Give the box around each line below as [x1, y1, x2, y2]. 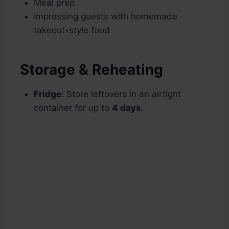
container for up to [34, 103, 112, 113]
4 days [112, 103, 141, 113]
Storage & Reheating [16, 61, 163, 79]
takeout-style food [34, 25, 110, 36]
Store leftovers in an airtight [64, 89, 181, 100]
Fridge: [34, 89, 64, 100]
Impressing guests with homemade [34, 11, 177, 22]
